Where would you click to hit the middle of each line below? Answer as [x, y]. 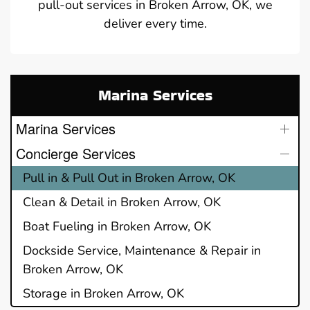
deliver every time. [155, 23]
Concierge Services [76, 153]
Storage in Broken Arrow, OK [103, 293]
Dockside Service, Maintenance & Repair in [142, 250]
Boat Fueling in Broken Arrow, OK [117, 226]
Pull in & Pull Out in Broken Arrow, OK [129, 177]
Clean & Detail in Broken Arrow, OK [122, 202]
